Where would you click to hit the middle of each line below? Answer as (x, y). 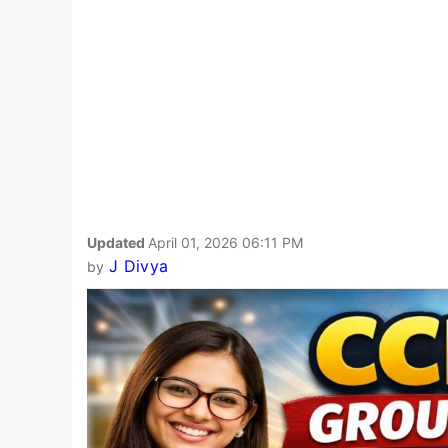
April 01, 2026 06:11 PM (225, 242)
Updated (117, 242)
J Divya (138, 265)
